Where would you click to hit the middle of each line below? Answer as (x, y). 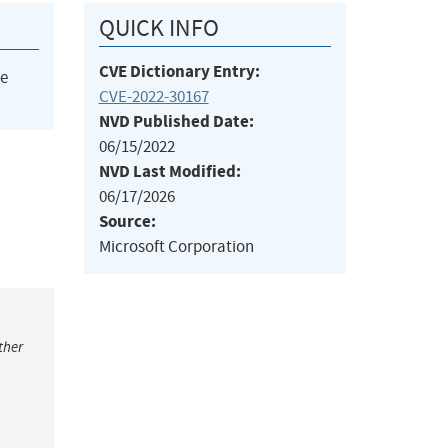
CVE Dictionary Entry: (179, 72)
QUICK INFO (158, 28)
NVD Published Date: (176, 122)
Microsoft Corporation (176, 247)
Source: (127, 222)
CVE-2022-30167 (153, 97)
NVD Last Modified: (169, 172)
